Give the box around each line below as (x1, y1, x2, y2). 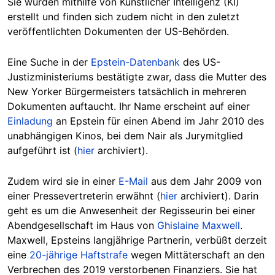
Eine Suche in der (7, 56, 91, 69)
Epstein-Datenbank (91, 56, 180, 69)
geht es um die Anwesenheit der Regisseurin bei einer (7, 204, 255, 217)
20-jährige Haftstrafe (29, 249, 128, 261)
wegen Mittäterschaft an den (128, 249, 265, 261)
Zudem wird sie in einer (7, 175, 118, 188)
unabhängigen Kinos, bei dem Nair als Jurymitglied (7, 130, 243, 142)
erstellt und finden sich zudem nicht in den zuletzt (7, 10, 239, 23)
